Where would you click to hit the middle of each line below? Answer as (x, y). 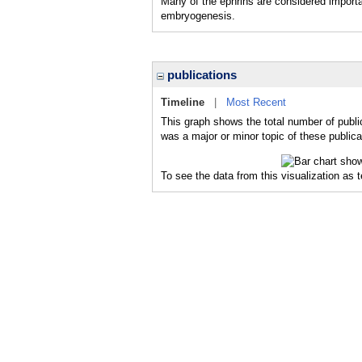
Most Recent (256, 102)
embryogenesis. (198, 16)
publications (200, 75)
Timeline (183, 102)
